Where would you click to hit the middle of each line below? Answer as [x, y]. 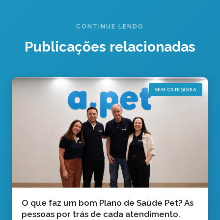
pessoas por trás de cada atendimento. [101, 214]
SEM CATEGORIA [175, 90]
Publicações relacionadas [110, 47]
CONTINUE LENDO [110, 27]
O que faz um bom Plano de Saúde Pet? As [108, 203]
